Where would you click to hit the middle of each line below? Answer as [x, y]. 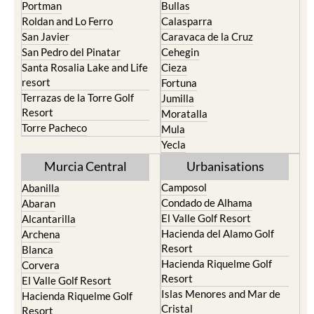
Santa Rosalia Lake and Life [85, 67]
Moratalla [184, 114]
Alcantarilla [49, 219]
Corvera [41, 265]
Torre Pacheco [54, 128]
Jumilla [178, 98]
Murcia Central [86, 166]
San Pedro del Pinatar [71, 52]
